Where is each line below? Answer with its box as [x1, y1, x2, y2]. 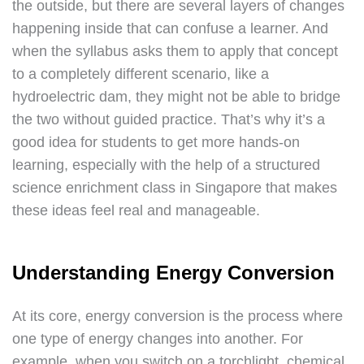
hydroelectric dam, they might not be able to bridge [12, 89, 340, 105]
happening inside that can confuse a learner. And [12, 20, 328, 37]
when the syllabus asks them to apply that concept [12, 43, 338, 59]
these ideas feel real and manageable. [12, 202, 260, 219]
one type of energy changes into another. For [12, 331, 303, 347]
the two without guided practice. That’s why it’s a [12, 111, 325, 128]
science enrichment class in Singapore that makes [12, 180, 337, 196]
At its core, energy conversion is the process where [12, 308, 343, 324]
